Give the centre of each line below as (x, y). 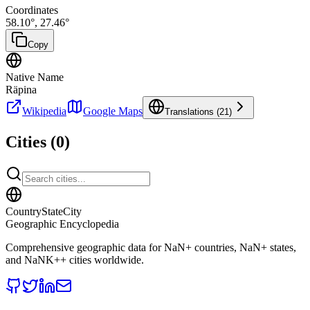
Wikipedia (44, 111)
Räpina (21, 89)
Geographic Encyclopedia (62, 224)
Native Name (35, 77)
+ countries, (211, 247)
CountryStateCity (44, 211)
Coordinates (32, 10)
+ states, (279, 247)
